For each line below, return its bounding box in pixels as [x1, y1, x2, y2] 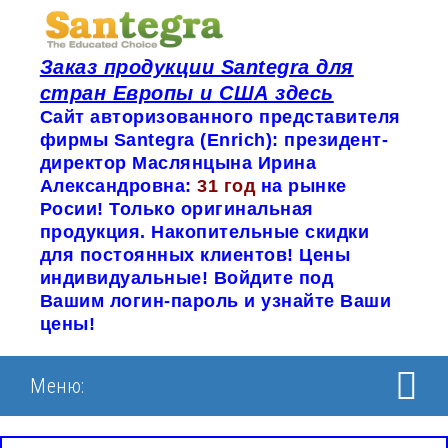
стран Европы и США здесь [39, 82, 334, 105]
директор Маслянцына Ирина [39, 153, 317, 174]
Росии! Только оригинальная [39, 199, 314, 220]
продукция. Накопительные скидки [39, 222, 370, 243]
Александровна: [39, 176, 198, 197]
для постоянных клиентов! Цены [39, 245, 351, 266]
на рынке [260, 176, 347, 197]
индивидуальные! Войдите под [39, 268, 334, 289]
